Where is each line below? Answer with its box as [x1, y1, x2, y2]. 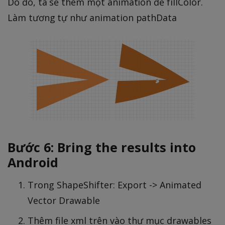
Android [8, 154, 58, 171]
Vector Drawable [28, 194, 100, 207]
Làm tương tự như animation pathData [8, 12, 177, 24]
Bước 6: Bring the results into [8, 139, 196, 156]
